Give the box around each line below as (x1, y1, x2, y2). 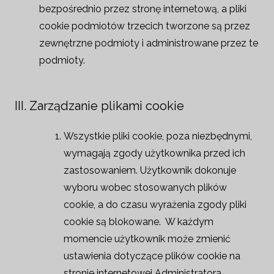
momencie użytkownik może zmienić (64, 233, 231, 245)
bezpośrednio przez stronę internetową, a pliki (39, 3, 246, 15)
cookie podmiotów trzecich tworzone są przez (39, 20, 250, 32)
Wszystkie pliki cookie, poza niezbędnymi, (64, 130, 252, 142)
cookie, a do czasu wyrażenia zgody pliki (64, 199, 246, 210)
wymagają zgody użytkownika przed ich (64, 147, 245, 159)
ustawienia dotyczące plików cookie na (64, 250, 240, 262)
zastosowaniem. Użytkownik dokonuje (64, 165, 236, 176)
